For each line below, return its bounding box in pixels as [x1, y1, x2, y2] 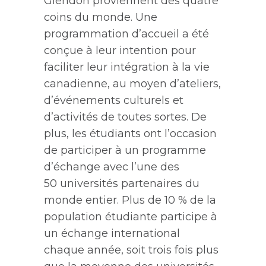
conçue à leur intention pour [44, 44, 196, 57]
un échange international [44, 227, 180, 240]
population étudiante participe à [44, 210, 217, 223]
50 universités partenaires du [44, 177, 199, 190]
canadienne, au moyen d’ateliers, [44, 77, 221, 90]
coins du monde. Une [44, 11, 157, 24]
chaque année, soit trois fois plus [44, 243, 218, 256]
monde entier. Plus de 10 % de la [44, 194, 216, 207]
